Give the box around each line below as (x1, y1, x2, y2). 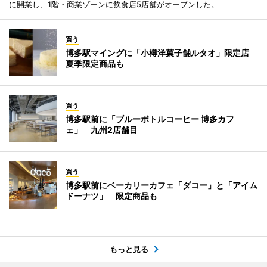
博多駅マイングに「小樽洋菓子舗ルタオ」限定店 (66, 47, 257, 58)
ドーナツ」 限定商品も (66, 190, 157, 201)
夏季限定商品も (66, 58, 124, 69)
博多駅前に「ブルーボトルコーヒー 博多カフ (66, 113, 234, 124)
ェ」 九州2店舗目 (66, 124, 138, 135)
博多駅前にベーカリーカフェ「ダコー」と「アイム (66, 179, 257, 190)
